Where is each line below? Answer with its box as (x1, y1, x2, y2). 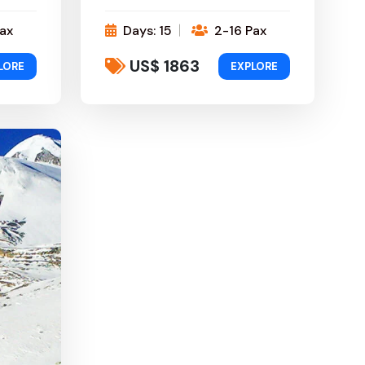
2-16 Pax (211, 21, 266, 39)
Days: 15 (120, 21, 172, 39)
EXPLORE (231, 59, 278, 73)
